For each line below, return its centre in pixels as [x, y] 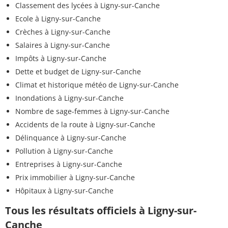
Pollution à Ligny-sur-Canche [64, 151]
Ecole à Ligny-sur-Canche [58, 18]
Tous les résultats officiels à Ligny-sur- [101, 210]
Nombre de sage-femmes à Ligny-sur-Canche [92, 111]
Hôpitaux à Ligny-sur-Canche [64, 190]
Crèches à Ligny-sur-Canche [63, 32]
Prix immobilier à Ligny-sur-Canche [75, 177]
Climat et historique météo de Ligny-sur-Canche [97, 84]
